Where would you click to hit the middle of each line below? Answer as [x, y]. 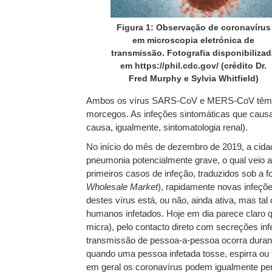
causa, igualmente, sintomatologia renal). [167, 127]
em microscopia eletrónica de [193, 40]
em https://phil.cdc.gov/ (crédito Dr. [193, 66]
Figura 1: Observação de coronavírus [193, 27]
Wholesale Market [122, 187]
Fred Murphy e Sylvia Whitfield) [193, 78]
